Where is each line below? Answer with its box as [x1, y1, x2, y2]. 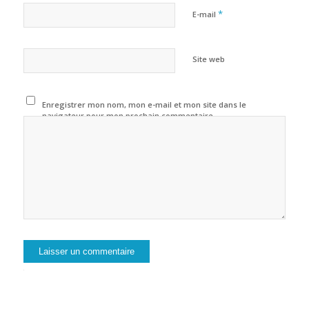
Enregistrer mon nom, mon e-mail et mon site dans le [42, 99, 247, 110]
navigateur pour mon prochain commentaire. [42, 110, 216, 121]
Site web [192, 54, 225, 65]
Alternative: [192, 275, 236, 286]
